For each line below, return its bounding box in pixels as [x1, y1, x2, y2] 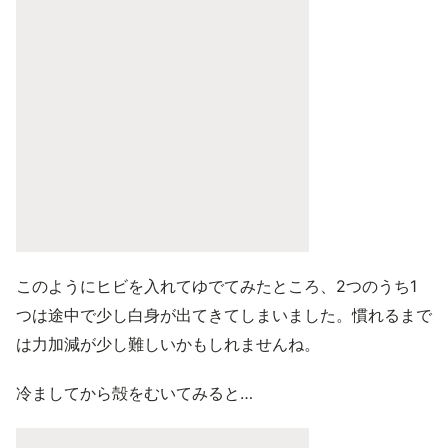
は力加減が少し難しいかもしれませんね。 [16, 333, 320, 354]
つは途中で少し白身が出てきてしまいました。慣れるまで [16, 304, 432, 325]
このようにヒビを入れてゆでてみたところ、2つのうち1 [16, 275, 417, 296]
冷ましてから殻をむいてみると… [16, 382, 253, 403]
